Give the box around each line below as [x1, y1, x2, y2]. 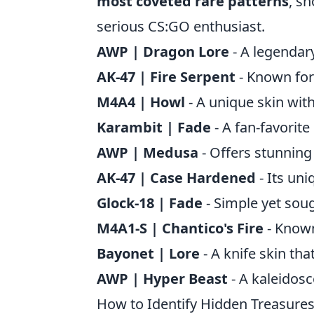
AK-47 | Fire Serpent [97, 67, 235, 86]
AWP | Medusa [97, 143, 198, 162]
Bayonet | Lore [97, 244, 200, 263]
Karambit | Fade [97, 118, 211, 137]
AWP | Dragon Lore [97, 42, 229, 61]
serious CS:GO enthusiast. [97, 17, 265, 36]
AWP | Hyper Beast [97, 269, 228, 288]
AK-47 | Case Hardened [97, 168, 256, 187]
